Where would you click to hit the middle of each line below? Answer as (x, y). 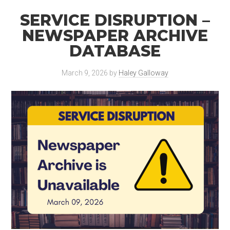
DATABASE (115, 51)
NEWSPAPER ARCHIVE (115, 35)
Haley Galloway (143, 73)
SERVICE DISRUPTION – (115, 20)
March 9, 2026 (85, 73)
